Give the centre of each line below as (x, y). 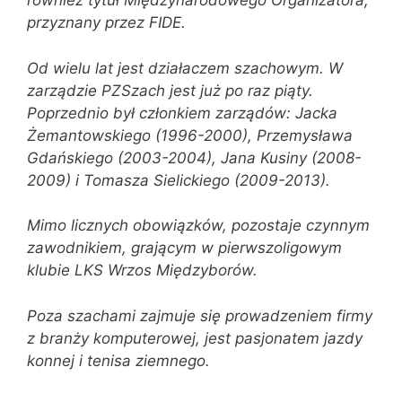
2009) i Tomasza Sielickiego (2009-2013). (179, 180)
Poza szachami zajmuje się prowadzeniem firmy (200, 315)
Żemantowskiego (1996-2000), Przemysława (190, 135)
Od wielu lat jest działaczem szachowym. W (185, 68)
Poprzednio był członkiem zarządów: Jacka (182, 113)
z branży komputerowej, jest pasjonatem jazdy (195, 338)
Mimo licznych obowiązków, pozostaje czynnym (198, 226)
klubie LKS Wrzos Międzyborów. (142, 271)
